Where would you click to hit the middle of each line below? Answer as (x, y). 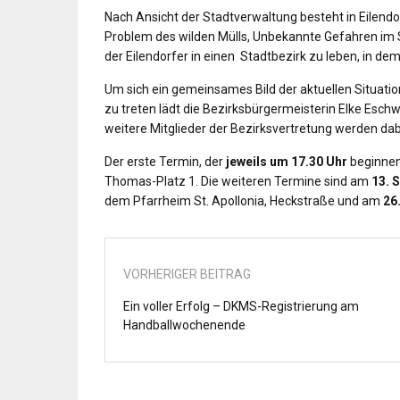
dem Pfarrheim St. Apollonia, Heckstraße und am (242, 201)
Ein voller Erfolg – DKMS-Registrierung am (241, 306)
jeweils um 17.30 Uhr (287, 162)
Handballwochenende (184, 325)
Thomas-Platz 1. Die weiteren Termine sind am (237, 181)
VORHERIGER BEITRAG (187, 274)
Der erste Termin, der (165, 162)
